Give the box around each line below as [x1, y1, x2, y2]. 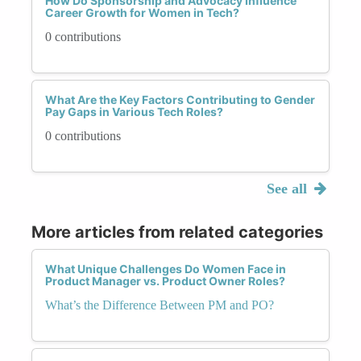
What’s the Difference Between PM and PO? [45, 297, 274, 312]
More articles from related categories [31, 222, 323, 242]
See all [266, 180, 311, 197]
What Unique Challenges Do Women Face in [45, 261, 286, 276]
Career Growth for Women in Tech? [45, 5, 239, 19]
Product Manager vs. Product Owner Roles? [45, 273, 285, 288]
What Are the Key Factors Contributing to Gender [45, 92, 315, 106]
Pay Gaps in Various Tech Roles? [45, 104, 223, 118]
